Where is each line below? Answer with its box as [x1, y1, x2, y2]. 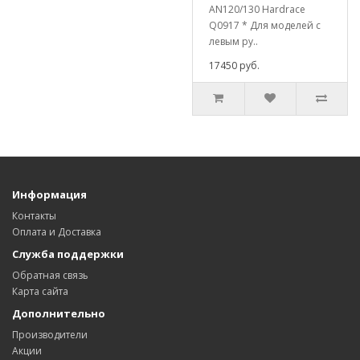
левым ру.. [209, 35, 258, 48]
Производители [12, 328, 88, 342]
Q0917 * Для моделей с [209, 18, 321, 32]
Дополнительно [12, 306, 105, 321]
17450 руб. [209, 59, 260, 72]
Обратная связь [12, 268, 88, 282]
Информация [12, 187, 87, 202]
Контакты [12, 209, 56, 223]
